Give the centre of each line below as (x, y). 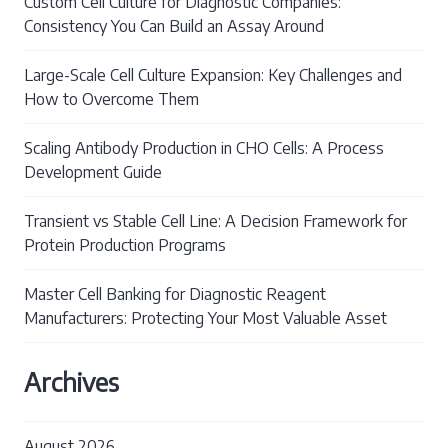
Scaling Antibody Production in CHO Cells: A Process (204, 147)
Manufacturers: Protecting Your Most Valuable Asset (205, 317)
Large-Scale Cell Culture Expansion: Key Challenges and (213, 74)
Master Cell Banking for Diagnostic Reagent (175, 293)
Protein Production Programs (125, 244)
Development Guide (93, 171)
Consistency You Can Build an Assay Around (174, 25)
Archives (71, 381)
